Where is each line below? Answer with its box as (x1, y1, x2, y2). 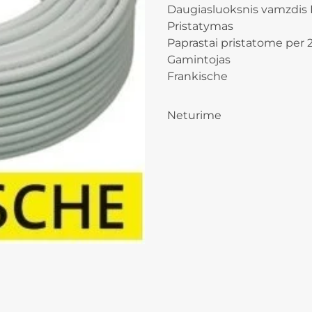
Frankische (167, 69, 228, 83)
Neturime (167, 108, 221, 122)
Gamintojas (167, 52, 231, 66)
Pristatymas (167, 19, 233, 33)
